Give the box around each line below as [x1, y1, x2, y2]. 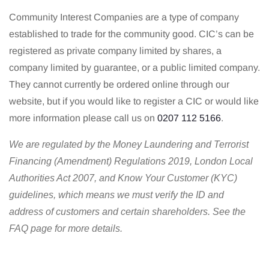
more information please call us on [9, 112, 157, 123]
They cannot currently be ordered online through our [9, 79, 229, 89]
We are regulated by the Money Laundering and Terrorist [9, 139, 249, 150]
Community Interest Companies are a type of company [9, 11, 239, 22]
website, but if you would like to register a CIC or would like [9, 95, 259, 106]
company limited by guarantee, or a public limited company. [9, 62, 260, 73]
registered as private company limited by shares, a [9, 45, 222, 56]
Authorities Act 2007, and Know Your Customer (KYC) [9, 172, 237, 183]
